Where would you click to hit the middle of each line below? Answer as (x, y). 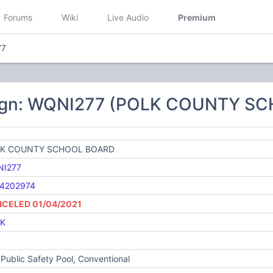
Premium (197, 17)
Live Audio (128, 17)
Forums (18, 17)
